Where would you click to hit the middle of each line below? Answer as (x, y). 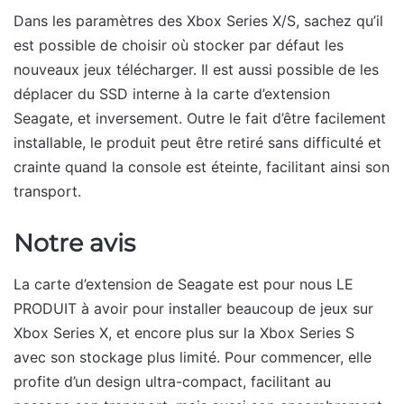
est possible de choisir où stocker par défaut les (179, 46)
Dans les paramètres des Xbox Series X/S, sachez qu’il (198, 21)
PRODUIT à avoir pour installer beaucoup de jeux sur (193, 308)
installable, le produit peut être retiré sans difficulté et (197, 143)
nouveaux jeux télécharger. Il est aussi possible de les (196, 70)
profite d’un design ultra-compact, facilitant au (172, 381)
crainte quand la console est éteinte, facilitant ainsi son (202, 167)
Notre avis (74, 243)
